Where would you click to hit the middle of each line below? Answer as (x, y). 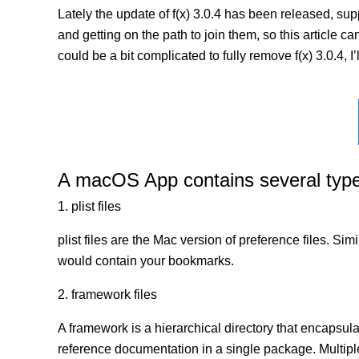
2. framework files (107, 294)
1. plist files (89, 206)
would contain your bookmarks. (146, 261)
